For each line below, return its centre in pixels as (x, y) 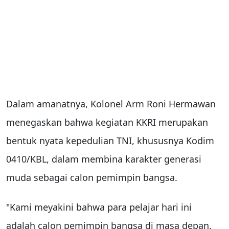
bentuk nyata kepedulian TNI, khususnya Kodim (110, 140)
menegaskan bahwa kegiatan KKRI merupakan (107, 122)
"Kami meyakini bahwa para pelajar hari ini (99, 207)
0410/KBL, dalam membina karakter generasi (104, 159)
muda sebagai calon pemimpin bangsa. (92, 177)
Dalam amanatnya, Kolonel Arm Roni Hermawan (111, 104)
